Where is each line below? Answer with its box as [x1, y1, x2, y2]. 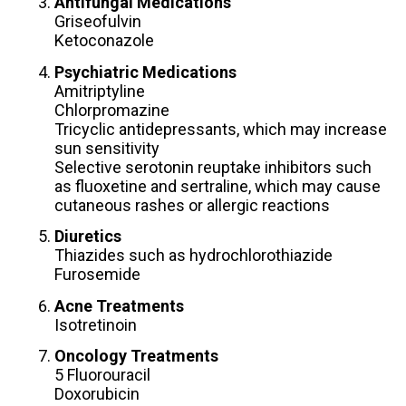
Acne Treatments [53, 295, 184, 315]
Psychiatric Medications [53, 62, 237, 82]
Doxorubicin [53, 384, 140, 404]
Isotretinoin [53, 314, 137, 334]
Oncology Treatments [53, 346, 218, 366]
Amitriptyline [53, 81, 145, 101]
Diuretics [53, 227, 121, 246]
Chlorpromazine [53, 100, 169, 120]
